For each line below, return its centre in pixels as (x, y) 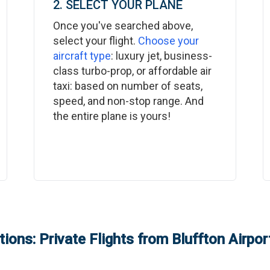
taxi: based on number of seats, (127, 86)
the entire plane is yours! (111, 116)
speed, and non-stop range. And (128, 101)
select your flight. (95, 41)
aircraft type (82, 56)
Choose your (168, 41)
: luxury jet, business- (161, 56)
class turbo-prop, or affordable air (132, 71)
